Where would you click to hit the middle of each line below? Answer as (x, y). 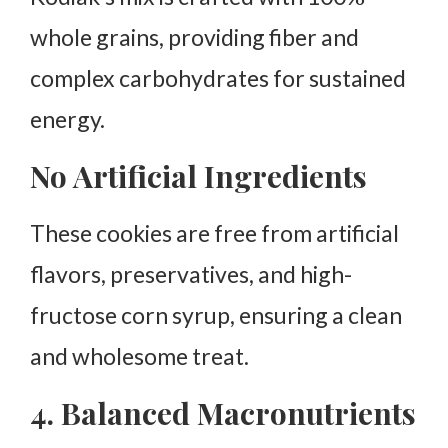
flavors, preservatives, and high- (191, 274)
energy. (67, 119)
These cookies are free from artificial (214, 233)
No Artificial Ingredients (198, 176)
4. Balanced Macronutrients (223, 413)
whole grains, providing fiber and (194, 37)
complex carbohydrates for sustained (218, 78)
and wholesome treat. (139, 356)
